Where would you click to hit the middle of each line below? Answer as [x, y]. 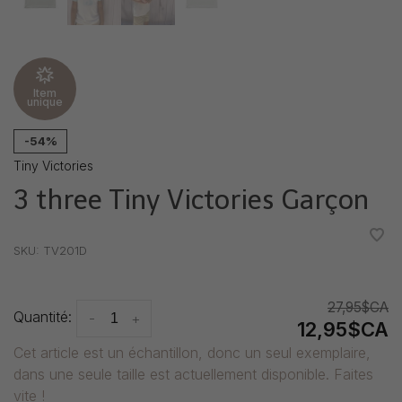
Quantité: [43, 317]
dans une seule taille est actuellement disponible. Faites [193, 375]
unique [45, 102]
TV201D [63, 251]
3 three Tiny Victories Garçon [191, 201]
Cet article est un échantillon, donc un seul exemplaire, [192, 353]
